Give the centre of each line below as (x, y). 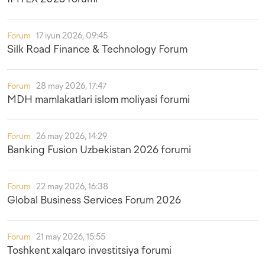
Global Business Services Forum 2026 (94, 200)
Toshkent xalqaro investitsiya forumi (89, 250)
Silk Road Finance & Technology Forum (97, 49)
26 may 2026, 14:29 (72, 136)
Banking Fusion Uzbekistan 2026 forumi (99, 150)
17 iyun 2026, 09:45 (72, 36)
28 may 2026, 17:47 (71, 86)
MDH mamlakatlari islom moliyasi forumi (98, 99)
